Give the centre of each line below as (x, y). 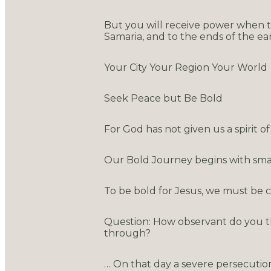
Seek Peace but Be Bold (163, 98)
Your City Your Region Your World (186, 67)
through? (127, 233)
